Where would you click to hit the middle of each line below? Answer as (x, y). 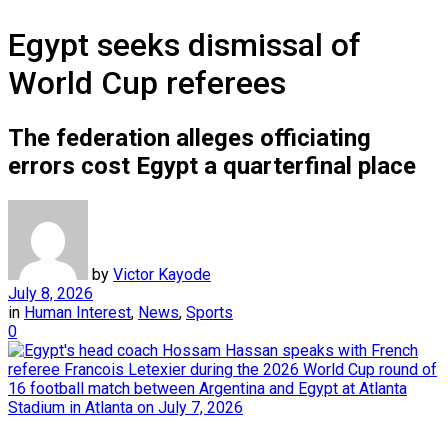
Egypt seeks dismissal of (184, 45)
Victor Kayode (162, 274)
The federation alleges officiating (189, 137)
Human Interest (77, 312)
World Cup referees (147, 83)
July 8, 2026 (50, 293)
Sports (209, 312)
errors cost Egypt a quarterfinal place (212, 165)
